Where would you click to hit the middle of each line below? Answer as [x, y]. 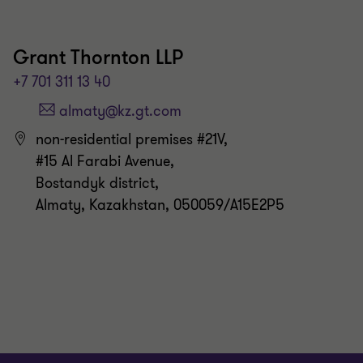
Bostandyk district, [97, 184]
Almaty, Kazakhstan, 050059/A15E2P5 [160, 205]
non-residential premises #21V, [132, 140]
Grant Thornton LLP [98, 58]
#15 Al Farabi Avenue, [105, 162]
